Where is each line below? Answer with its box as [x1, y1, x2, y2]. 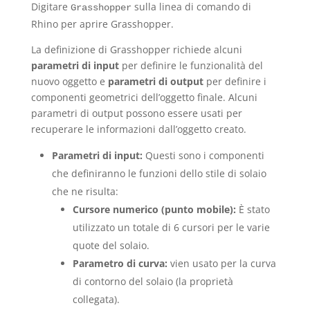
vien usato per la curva [167, 257, 276, 270]
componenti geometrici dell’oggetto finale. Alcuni [30, 91, 257, 104]
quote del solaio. [72, 239, 149, 252]
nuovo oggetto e [30, 75, 108, 88]
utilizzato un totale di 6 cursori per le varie [72, 221, 270, 234]
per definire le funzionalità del [118, 59, 263, 72]
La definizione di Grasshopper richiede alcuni [30, 43, 242, 56]
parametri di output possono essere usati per [30, 107, 242, 120]
